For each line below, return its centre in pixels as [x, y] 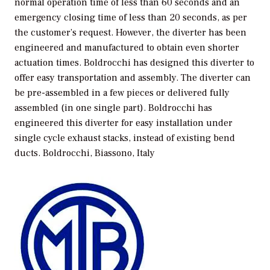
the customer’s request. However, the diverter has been [130, 32]
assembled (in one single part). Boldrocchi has [113, 108]
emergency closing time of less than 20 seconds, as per [131, 17]
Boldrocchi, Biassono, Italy [99, 153]
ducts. [29, 153]
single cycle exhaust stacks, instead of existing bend [125, 138]
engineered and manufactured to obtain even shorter [127, 47]
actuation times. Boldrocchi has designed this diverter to [134, 62]
